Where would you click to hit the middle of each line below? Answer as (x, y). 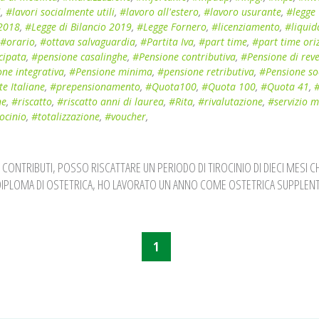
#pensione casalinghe (79, 57)
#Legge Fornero (172, 27)
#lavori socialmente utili (60, 12)
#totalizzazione (66, 116)
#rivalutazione (230, 101)
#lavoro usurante (242, 12)
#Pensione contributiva (184, 57)
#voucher (125, 116)
